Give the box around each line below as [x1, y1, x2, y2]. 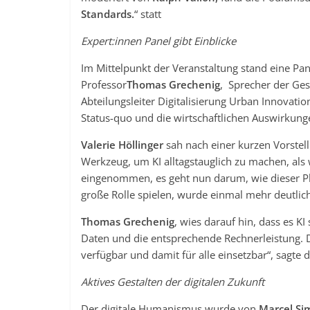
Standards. [81, 7, 134, 21]
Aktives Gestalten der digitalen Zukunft [81, 275, 264, 289]
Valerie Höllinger [81, 138, 163, 152]
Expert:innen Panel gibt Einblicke [81, 34, 236, 48]
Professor [81, 77, 127, 91]
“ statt [134, 7, 161, 21]
